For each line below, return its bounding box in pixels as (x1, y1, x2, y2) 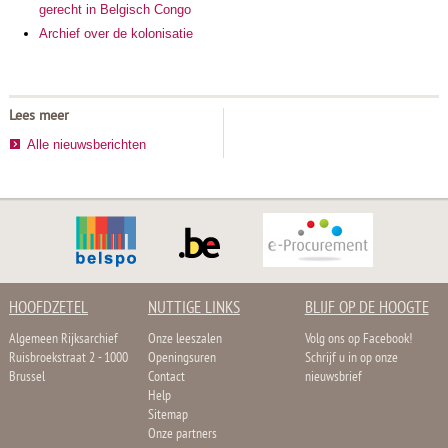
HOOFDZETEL (8, 298, 88, 321)
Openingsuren (147, 349, 216, 369)
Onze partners (147, 425, 217, 445)
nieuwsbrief (304, 368, 362, 388)
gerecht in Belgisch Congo (38, 2, 191, 18)
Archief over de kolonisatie (38, 26, 193, 42)
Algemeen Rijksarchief (8, 330, 118, 350)
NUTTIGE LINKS (147, 298, 240, 321)
